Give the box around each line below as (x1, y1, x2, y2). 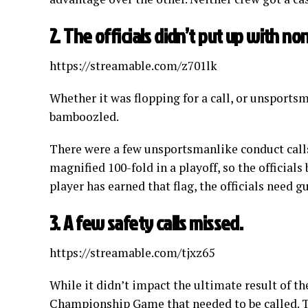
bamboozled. (49, 109, 119, 125)
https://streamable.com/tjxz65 (49, 245, 214, 261)
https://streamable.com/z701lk (49, 58, 217, 74)
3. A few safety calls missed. (49, 209, 243, 237)
